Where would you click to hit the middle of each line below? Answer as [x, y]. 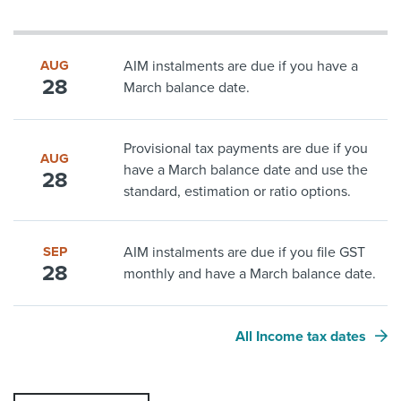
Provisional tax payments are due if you [246, 149]
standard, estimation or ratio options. [238, 192]
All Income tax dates [301, 337]
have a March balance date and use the [246, 170]
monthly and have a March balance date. [250, 274]
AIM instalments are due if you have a [241, 66]
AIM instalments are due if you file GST [245, 252]
